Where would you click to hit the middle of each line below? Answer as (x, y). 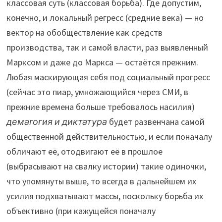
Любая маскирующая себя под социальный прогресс (108, 77)
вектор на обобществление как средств (84, 33)
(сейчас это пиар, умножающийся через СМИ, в (97, 92)
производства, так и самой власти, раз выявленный (107, 48)
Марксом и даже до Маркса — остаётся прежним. (102, 62)
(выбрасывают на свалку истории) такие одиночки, (106, 166)
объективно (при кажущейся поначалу (81, 211)
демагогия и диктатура (56, 122)
